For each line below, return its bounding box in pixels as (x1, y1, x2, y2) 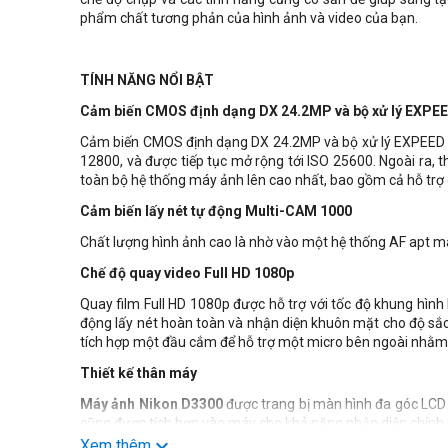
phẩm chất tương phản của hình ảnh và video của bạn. (80, 10, 418, 26)
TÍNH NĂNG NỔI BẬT (80, 72, 214, 88)
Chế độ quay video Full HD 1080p (80, 265, 294, 281)
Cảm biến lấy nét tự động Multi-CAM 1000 (80, 203, 352, 219)
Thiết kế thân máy (80, 365, 197, 381)
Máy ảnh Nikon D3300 (80, 396, 226, 412)
